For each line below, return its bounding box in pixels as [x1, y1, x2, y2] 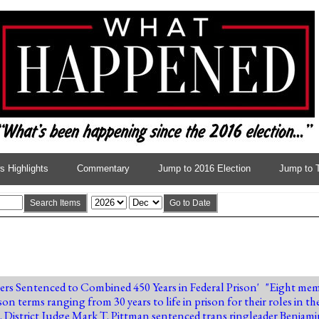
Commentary [76, 164, 130, 174]
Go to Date [169, 198, 211, 208]
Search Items [30, 198, 81, 208]
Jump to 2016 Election [157, 164, 251, 174]
